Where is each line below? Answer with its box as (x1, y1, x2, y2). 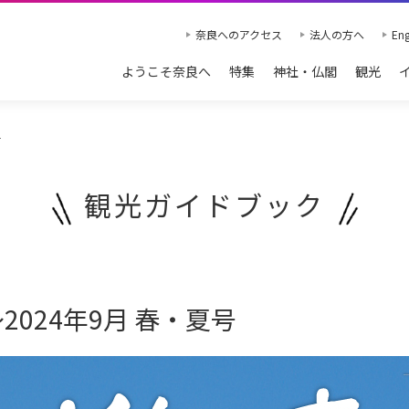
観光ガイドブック (84, 184, 325, 225)
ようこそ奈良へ (121, 62, 211, 80)
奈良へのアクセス (195, 26, 282, 42)
